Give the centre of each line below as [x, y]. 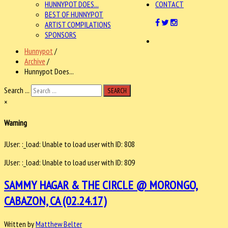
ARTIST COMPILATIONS [78, 24]
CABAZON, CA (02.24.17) [55, 201]
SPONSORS [61, 35]
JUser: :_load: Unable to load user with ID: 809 [69, 162]
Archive [35, 61]
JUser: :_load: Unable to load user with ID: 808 [69, 144]
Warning [16, 123]
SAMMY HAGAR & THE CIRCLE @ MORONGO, [101, 185]
